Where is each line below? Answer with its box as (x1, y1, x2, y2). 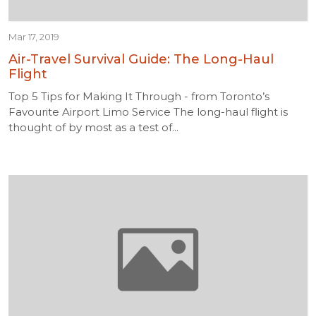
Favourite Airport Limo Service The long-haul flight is (8, 105, 288, 119)
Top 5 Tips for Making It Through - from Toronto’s (8, 90, 269, 103)
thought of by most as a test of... (8, 121, 178, 134)
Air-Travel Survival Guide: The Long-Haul (8, 51, 274, 67)
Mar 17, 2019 (8, 31, 59, 42)
